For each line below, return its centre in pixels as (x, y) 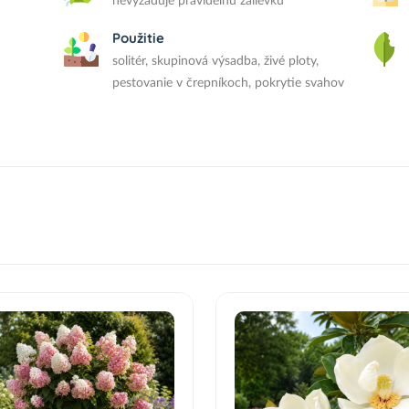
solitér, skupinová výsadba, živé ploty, (216, 61)
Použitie (139, 38)
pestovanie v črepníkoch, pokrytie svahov (229, 83)
